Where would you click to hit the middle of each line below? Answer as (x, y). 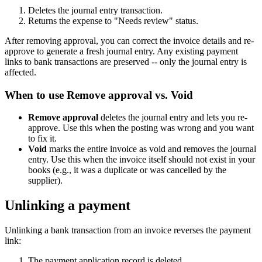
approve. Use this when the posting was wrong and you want (141, 128)
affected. (20, 72)
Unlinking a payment (68, 206)
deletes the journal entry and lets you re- (173, 118)
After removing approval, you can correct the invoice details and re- (129, 40)
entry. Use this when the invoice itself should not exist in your (142, 160)
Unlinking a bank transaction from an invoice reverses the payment (128, 230)
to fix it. (42, 139)
